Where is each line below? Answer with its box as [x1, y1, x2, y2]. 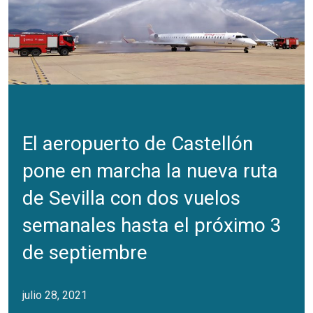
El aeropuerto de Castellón [22, 132, 253, 156]
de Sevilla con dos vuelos [22, 187, 240, 210]
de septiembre [22, 241, 147, 265]
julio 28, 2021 [22, 289, 87, 303]
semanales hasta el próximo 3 [22, 214, 282, 238]
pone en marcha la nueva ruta [22, 159, 278, 183]
